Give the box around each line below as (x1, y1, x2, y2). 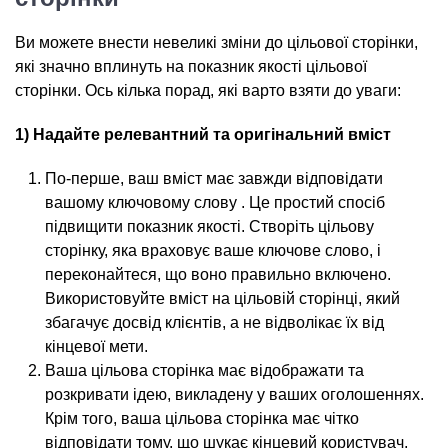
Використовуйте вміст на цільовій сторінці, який (45, 290, 400, 307)
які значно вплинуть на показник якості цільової (15, 58, 367, 75)
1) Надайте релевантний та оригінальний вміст (15, 126, 391, 143)
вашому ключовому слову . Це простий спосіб (45, 194, 385, 211)
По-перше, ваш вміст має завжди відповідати (45, 170, 383, 187)
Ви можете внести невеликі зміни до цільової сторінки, (15, 34, 418, 51)
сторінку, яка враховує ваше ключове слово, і (45, 242, 381, 259)
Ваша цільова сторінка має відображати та (45, 362, 364, 379)
